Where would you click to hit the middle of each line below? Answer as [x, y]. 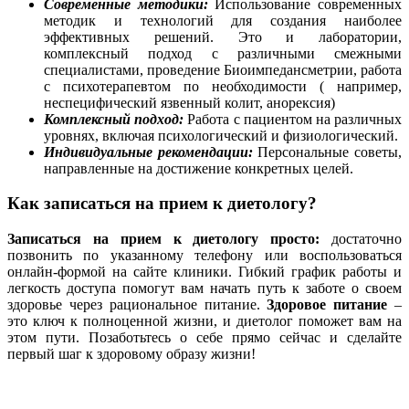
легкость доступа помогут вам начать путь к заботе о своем [204, 288]
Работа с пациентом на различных [293, 119]
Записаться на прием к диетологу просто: [164, 239]
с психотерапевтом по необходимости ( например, [223, 86]
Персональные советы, [330, 152]
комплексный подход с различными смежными [223, 53]
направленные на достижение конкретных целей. [199, 168]
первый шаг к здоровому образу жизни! [131, 354]
